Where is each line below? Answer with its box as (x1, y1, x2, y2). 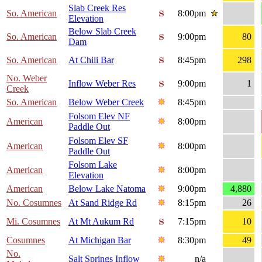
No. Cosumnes (6, 198, 61, 208)
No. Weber (6, 73, 47, 84)
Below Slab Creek (68, 26, 136, 37)
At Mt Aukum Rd (68, 216, 134, 227)
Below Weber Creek (68, 97, 144, 108)
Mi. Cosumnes (6, 216, 60, 227)
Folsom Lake (68, 160, 117, 170)
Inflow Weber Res (68, 78, 136, 89)
